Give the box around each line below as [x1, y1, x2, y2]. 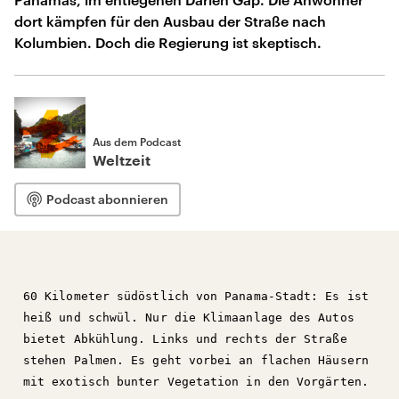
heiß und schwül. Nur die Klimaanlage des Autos [23, 311, 354, 324]
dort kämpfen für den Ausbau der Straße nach [14, 12, 326, 29]
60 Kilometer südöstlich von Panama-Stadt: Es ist [23, 289, 369, 303]
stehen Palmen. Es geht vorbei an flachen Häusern [23, 354, 369, 367]
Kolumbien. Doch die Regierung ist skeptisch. [14, 34, 322, 51]
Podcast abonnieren [46, 191, 168, 207]
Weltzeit [93, 154, 151, 168]
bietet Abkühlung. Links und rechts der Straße [23, 332, 347, 346]
